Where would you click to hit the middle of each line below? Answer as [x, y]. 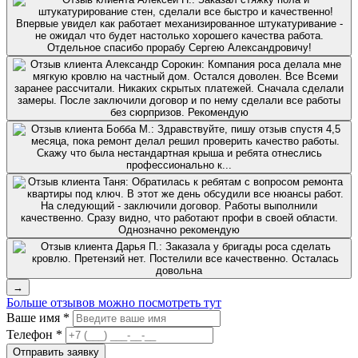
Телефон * [34, 335]
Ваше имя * [38, 318]
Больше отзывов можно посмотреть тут [114, 303]
